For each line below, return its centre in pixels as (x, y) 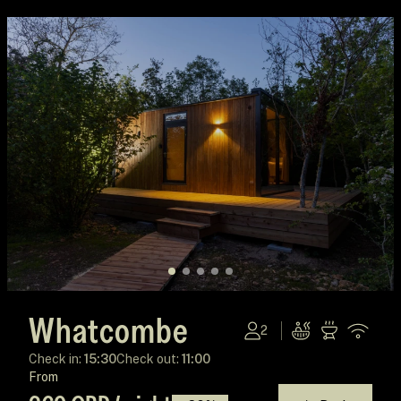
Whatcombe (109, 330)
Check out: (149, 359)
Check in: (56, 359)
